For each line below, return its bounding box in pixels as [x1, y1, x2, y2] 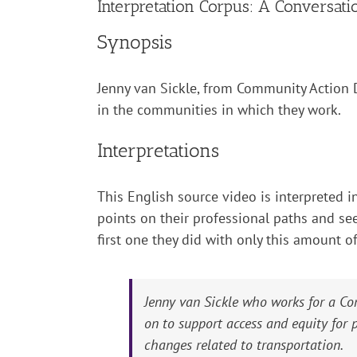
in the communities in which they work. [97, 100, 341, 119]
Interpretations [97, 138, 219, 162]
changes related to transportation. [144, 335, 343, 355]
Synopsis [97, 29, 172, 53]
